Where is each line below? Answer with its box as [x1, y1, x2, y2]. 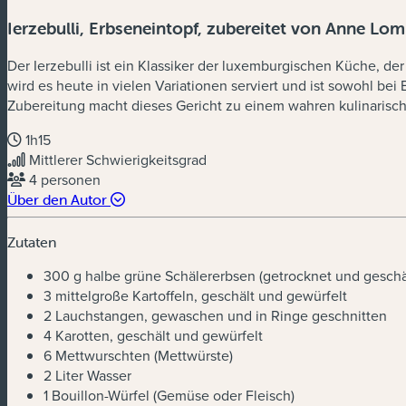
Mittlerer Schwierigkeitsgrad [29, 150, 207, 170]
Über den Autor [7, 190, 111, 209]
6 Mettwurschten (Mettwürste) [43, 345, 233, 366]
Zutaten [7, 233, 56, 252]
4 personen [29, 169, 101, 190]
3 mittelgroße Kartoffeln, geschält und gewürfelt [43, 285, 347, 306]
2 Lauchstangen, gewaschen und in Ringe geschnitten [43, 305, 387, 326]
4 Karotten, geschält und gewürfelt [43, 325, 263, 346]
